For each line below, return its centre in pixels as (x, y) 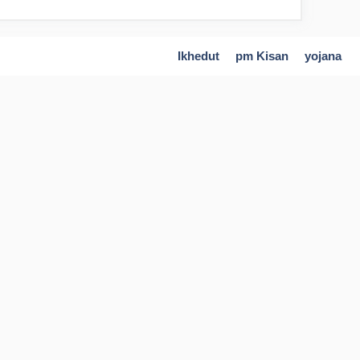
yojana (323, 56)
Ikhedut (198, 56)
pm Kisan (262, 56)
